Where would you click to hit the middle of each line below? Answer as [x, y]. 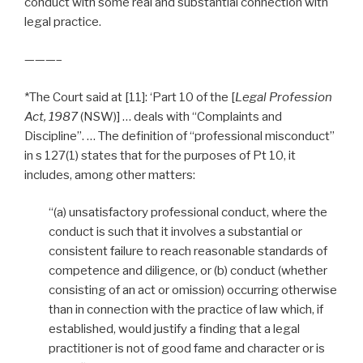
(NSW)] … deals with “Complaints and [180, 116]
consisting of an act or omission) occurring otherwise [193, 290]
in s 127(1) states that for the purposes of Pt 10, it [160, 155]
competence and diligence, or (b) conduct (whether [188, 271]
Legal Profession [284, 97]
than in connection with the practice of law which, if [186, 310]
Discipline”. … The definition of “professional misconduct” [179, 136]
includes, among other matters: [110, 175]
